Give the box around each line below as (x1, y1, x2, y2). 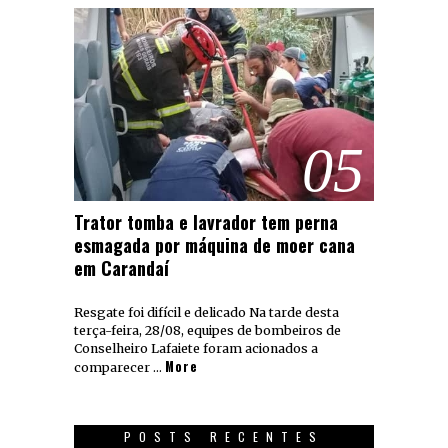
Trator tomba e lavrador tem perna (74, 208, 338, 235)
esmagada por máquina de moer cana (74, 231, 355, 258)
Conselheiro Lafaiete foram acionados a (74, 340, 318, 356)
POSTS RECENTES (124, 427, 324, 445)
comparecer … (74, 359, 165, 375)
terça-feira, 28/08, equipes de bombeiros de (74, 322, 341, 338)
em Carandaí (74, 254, 169, 281)
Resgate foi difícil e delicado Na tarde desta (74, 304, 339, 320)
